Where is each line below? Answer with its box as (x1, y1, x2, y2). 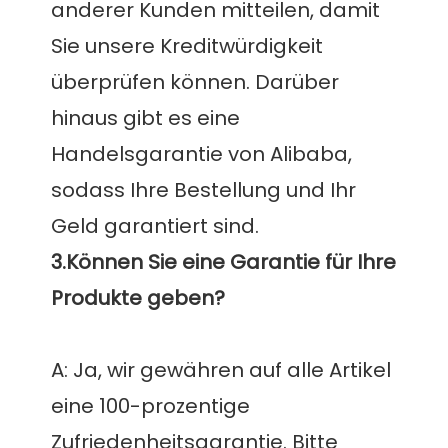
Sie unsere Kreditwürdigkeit (51, 32, 324, 61)
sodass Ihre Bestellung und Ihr (51, 176, 357, 205)
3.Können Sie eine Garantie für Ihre (51, 248, 397, 277)
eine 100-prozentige (51, 392, 251, 421)
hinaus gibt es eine (51, 104, 241, 133)
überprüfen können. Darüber (51, 68, 340, 97)
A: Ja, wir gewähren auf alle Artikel (51, 356, 392, 385)
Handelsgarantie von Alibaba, (51, 140, 353, 169)
